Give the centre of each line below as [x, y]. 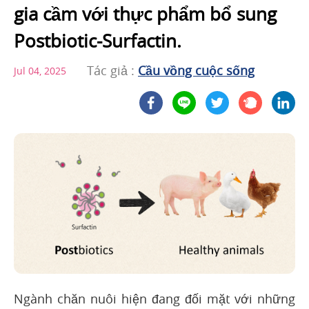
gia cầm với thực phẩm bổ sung [145, 14]
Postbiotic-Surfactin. [98, 41]
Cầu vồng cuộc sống [196, 71]
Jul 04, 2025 [40, 70]
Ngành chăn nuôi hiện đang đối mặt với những [154, 299]
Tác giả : [112, 71]
